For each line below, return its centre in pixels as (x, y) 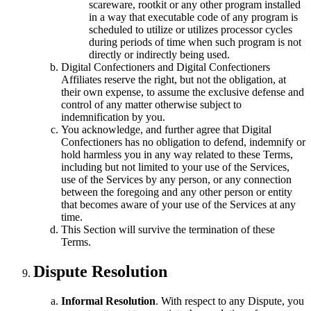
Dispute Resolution (100, 272)
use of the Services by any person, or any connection (176, 180)
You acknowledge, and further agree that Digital (166, 130)
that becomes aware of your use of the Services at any (178, 205)
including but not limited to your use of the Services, (175, 167)
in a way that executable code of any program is (193, 17)
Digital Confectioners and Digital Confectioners (166, 67)
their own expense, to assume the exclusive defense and (183, 92)
